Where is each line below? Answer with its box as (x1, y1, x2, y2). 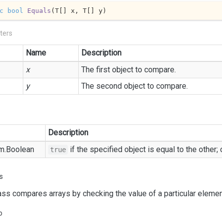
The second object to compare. (81, 81, 188, 91)
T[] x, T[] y (55, 6, 103, 14)
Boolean (6, 145, 34, 154)
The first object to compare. (81, 65, 176, 74)
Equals (27, 6, 51, 14)
